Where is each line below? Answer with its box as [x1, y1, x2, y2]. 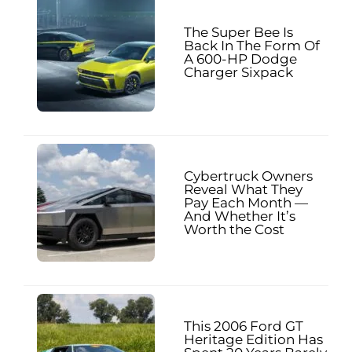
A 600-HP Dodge [184, 51, 297, 68]
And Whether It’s [184, 207, 295, 224]
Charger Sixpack [184, 64, 293, 81]
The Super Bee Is [184, 24, 293, 41]
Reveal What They [184, 181, 302, 197]
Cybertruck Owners [184, 167, 313, 184]
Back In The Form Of [184, 38, 320, 54]
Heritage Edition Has [184, 331, 323, 347]
